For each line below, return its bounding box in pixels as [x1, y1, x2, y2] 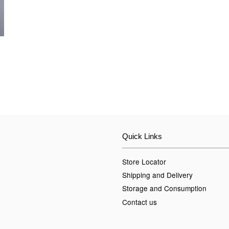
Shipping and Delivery [122, 169, 193, 180]
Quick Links [122, 131, 162, 141]
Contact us [122, 196, 157, 207]
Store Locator [122, 156, 166, 167]
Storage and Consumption [122, 183, 207, 194]
